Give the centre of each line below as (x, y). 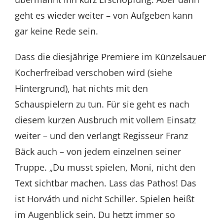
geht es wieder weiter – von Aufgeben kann (104, 15)
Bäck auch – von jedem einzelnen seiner (98, 151)
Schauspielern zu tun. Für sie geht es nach (102, 104)
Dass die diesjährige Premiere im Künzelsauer (110, 56)
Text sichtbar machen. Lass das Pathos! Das (105, 183)
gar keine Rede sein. (56, 31)
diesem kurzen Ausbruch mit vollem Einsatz (105, 120)
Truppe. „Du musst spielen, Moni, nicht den (105, 167)
